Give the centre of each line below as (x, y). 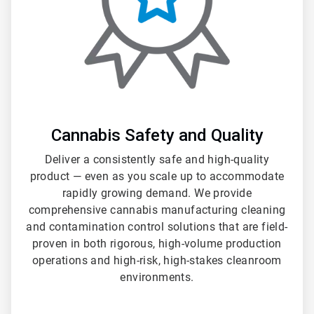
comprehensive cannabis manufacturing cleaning (157, 210)
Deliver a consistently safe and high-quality (157, 160)
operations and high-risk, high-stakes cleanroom (157, 261)
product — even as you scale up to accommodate (157, 177)
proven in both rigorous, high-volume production (157, 244)
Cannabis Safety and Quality (157, 136)
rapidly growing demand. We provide (157, 193)
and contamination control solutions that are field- (157, 227)
